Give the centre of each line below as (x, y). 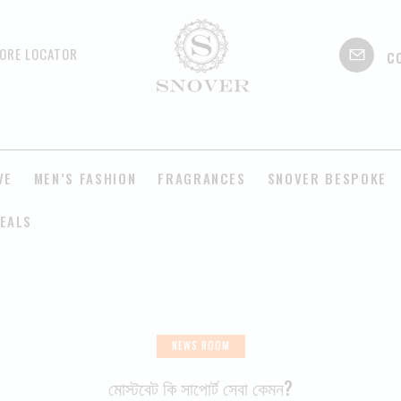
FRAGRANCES (202, 178)
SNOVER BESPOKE (327, 178)
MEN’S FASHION (85, 178)
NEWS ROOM (200, 345)
